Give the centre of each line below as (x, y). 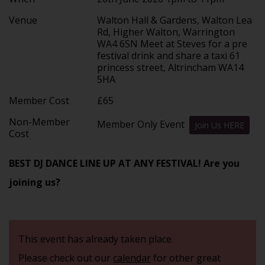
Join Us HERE (220, 125)
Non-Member (39, 122)
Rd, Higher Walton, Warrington (166, 32)
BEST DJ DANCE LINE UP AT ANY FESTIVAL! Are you (124, 163)
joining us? (35, 182)
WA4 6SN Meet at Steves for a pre (172, 43)
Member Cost (39, 100)
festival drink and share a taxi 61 (169, 55)
